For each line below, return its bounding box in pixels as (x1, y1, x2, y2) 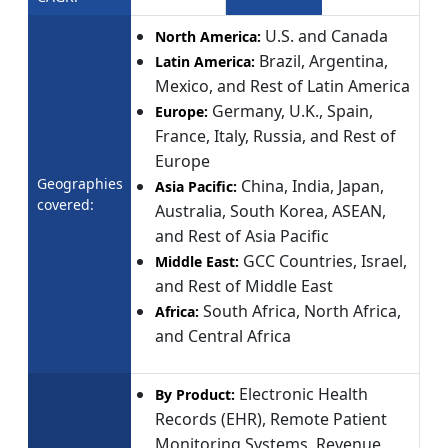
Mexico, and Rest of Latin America (155, 74, 410, 97)
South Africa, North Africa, (203, 299, 401, 322)
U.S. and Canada (265, 24, 388, 47)
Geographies (37, 173, 123, 193)
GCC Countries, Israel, (243, 249, 407, 272)
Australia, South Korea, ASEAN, (155, 199, 386, 222)
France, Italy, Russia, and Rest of (155, 124, 396, 147)
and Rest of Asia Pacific (155, 224, 329, 247)
